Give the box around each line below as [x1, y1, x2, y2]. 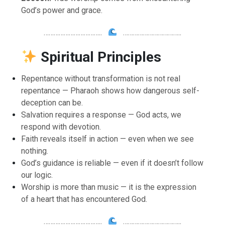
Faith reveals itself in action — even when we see [21, 134, 194, 144]
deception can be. [21, 97, 83, 107]
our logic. [21, 170, 53, 180]
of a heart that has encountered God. [21, 194, 148, 204]
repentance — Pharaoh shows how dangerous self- [21, 85, 200, 95]
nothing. [21, 146, 49, 156]
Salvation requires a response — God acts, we [21, 109, 182, 120]
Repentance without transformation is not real [21, 73, 181, 83]
